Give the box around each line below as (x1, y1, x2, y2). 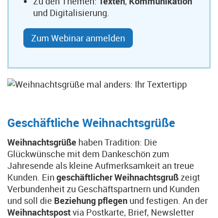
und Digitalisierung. (33, 7, 109, 18)
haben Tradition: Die (78, 136, 157, 148)
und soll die (7, 195, 54, 206)
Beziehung (54, 195, 96, 206)
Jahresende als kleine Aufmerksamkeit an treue (7, 160, 194, 171)
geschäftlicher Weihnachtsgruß (56, 171, 179, 183)
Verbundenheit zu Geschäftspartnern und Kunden (7, 183, 200, 195)
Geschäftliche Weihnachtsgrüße (7, 115, 175, 130)
